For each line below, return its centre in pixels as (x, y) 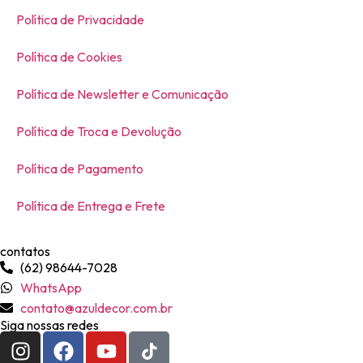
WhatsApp (51, 287)
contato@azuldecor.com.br (96, 307)
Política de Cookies (69, 56)
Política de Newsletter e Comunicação (122, 94)
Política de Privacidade (80, 19)
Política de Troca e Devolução (99, 131)
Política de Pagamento (80, 168)
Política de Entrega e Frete (91, 205)
